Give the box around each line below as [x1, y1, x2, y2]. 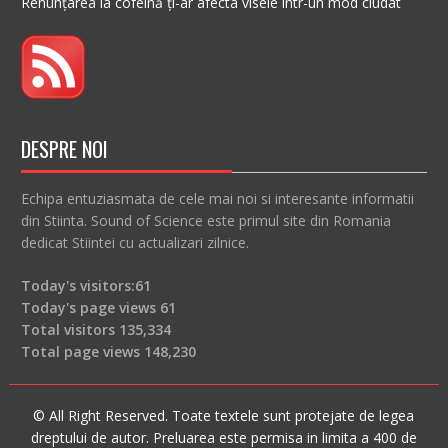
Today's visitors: [20, 276, 135, 296]
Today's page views [20, 298, 160, 318]
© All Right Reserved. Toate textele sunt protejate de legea [33, 406, 415, 426]
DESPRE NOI [20, 134, 108, 165]
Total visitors [20, 320, 119, 340]
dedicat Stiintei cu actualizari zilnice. [20, 233, 249, 253]
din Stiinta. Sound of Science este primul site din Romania [20, 211, 391, 231]
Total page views [20, 342, 144, 362]
